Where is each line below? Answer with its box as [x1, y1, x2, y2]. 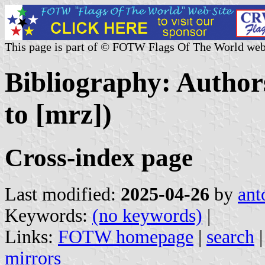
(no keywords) [92, 205, 202, 226]
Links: [5, 226, 58, 247]
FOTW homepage [58, 226, 193, 247]
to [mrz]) [5, 99, 112, 130]
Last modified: [5, 183, 121, 205]
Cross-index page [5, 143, 193, 172]
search [206, 226, 254, 247]
